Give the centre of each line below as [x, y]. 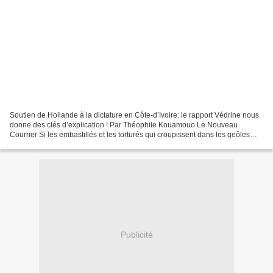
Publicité [136, 235]
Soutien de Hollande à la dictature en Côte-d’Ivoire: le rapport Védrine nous [134, 115]
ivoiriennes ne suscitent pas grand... [69, 144]
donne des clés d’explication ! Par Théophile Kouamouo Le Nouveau [124, 125]
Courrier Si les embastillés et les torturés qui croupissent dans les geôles [130, 134]
